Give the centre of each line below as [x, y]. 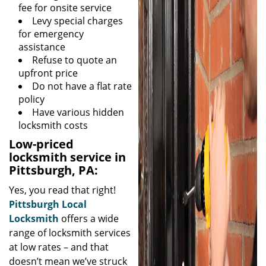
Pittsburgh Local [48, 204]
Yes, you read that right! [62, 190]
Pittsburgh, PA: [53, 170]
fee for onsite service [65, 8]
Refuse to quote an [75, 60]
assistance [42, 47]
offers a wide [89, 218]
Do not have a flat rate [82, 86]
